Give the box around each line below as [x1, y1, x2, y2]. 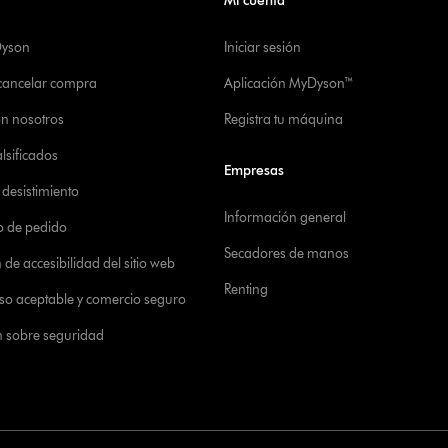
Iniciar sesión [224, 38, 301, 56]
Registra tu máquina [224, 110, 343, 128]
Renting [224, 280, 268, 298]
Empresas [224, 161, 284, 179]
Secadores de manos [224, 244, 349, 262]
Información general [224, 208, 346, 226]
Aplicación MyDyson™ [224, 74, 354, 92]
